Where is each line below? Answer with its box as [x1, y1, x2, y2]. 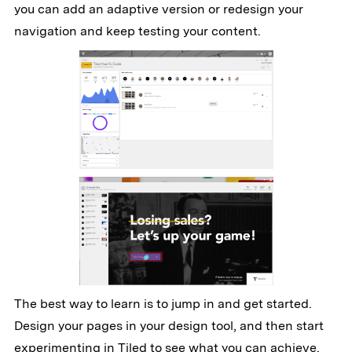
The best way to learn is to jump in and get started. [13, 296, 312, 312]
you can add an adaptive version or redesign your [13, 2, 303, 17]
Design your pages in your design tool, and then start [13, 318, 324, 334]
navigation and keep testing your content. [13, 24, 261, 39]
